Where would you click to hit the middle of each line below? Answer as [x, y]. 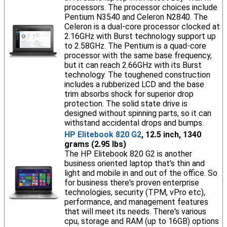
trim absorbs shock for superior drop [129, 94]
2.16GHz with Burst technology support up [140, 36]
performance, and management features [136, 202]
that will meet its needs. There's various [135, 212]
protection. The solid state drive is [126, 104]
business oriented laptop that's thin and [134, 163]
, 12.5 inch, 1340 [171, 135]
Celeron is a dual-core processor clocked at [142, 27]
